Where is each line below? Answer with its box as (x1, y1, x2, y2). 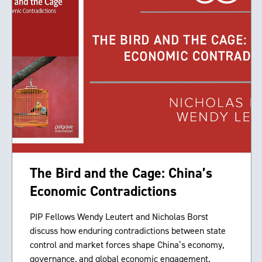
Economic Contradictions (30, 182, 177, 201)
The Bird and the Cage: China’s (30, 164, 212, 182)
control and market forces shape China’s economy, (30, 239, 224, 251)
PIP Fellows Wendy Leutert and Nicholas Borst (30, 211, 208, 223)
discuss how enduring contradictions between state (30, 225, 226, 237)
